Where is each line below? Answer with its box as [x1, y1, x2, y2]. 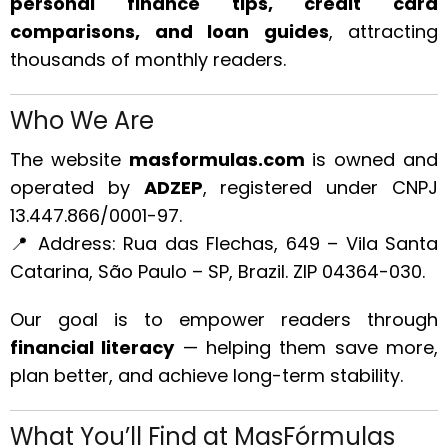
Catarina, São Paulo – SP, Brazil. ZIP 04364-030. [10, 259, 425, 284]
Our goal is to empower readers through [10, 307, 438, 332]
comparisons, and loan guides [10, 19, 329, 44]
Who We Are [10, 104, 154, 137]
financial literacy [10, 335, 175, 360]
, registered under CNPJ [202, 175, 439, 200]
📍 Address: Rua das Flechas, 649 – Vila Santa [10, 231, 438, 256]
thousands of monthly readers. [10, 47, 286, 72]
